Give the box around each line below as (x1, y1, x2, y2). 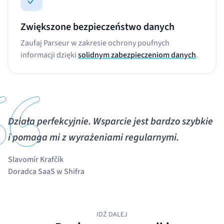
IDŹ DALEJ (96, 209, 127, 219)
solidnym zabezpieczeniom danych (78, 49, 196, 60)
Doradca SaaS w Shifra (8, 165, 84, 177)
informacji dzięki (20, 49, 78, 60)
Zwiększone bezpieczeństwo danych (20, 19, 174, 34)
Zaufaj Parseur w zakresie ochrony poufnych (20, 37, 169, 48)
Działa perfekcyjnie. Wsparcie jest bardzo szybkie (8, 114, 213, 128)
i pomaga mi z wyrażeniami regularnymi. (8, 130, 179, 144)
